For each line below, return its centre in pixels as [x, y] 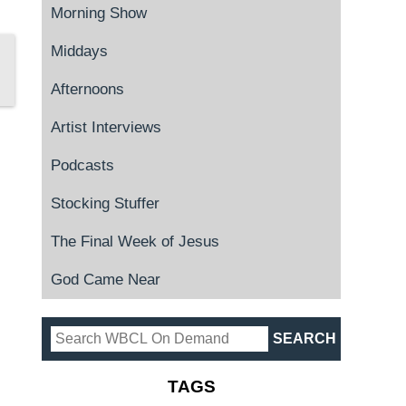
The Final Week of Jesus [135, 242]
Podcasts [82, 165]
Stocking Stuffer [105, 203]
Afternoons [87, 89]
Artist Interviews [106, 127]
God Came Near [106, 280]
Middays [79, 51]
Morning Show [99, 13]
